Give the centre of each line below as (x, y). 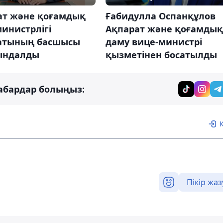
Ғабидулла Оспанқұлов (160, 16)
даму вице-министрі (154, 42)
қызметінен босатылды (161, 55)
